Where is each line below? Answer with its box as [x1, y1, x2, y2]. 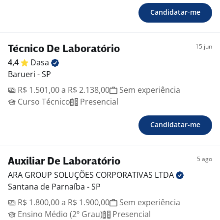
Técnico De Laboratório [8, 44, 120, 55]
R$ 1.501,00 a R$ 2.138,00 [16, 84, 110, 96]
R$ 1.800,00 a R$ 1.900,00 [16, 197, 110, 208]
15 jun [195, 42, 212, 51]
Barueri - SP [8, 69, 51, 80]
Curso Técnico [16, 96, 70, 108]
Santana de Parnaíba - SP [8, 181, 101, 192]
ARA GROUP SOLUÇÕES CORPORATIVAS [8, 169, 155, 181]
